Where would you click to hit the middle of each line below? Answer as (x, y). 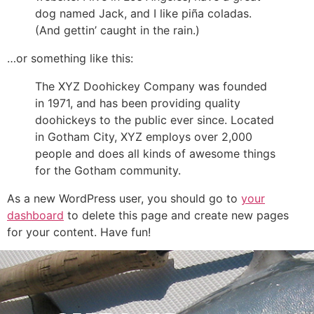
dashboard (35, 215)
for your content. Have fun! (79, 232)
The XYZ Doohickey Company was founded (151, 86)
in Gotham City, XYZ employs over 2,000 (144, 137)
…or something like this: (70, 58)
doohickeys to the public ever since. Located (155, 120)
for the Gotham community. (108, 170)
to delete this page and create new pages (176, 215)
